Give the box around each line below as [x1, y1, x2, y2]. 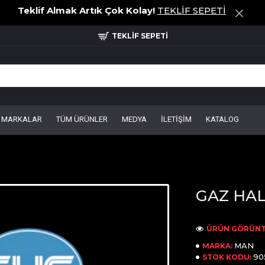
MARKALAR [1, 115, 42, 124]
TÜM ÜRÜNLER [56, 115, 108, 124]
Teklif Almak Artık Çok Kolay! [18, 5, 155, 16]
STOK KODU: [202, 252, 251, 261]
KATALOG [206, 115, 239, 124]
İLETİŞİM [161, 115, 192, 124]
